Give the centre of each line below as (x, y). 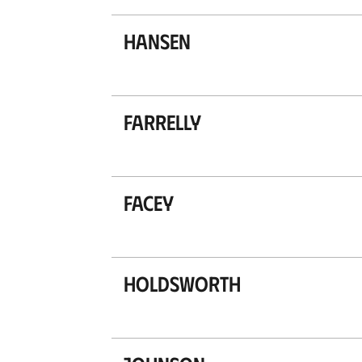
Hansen (157, 41)
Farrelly (162, 122)
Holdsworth (182, 283)
